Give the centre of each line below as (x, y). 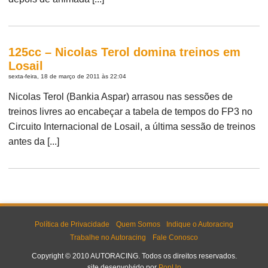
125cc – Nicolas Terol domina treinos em (125, 52)
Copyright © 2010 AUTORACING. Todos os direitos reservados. (134, 256)
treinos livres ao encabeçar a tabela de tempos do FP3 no (131, 111)
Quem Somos (138, 225)
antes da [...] (34, 141)
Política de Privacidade (72, 225)
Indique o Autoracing (200, 225)
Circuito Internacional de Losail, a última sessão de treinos (132, 126)
